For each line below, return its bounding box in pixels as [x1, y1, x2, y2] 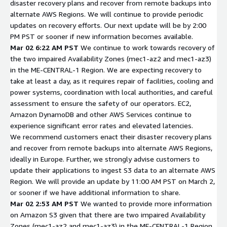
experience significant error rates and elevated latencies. [10, 121, 193, 130]
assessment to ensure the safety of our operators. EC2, [10, 98, 191, 107]
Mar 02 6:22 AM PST [10, 43, 79, 52]
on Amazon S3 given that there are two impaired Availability [10, 210, 205, 219]
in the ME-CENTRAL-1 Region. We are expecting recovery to [10, 65, 202, 74]
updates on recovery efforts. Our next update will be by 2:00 [10, 20, 206, 29]
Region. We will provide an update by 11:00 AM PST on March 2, [10, 176, 215, 185]
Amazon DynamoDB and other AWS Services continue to [10, 109, 192, 119]
